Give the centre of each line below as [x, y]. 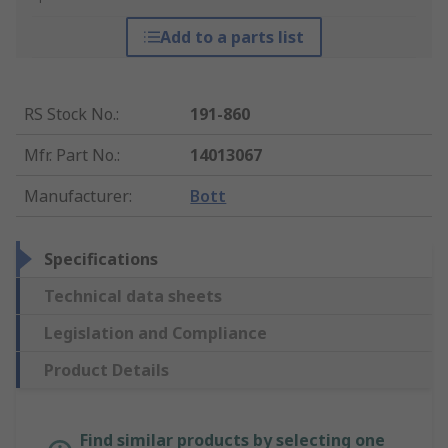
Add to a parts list [231, 37]
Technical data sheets [133, 296]
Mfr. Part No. [70, 155]
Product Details [106, 370]
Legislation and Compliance [155, 333]
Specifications [101, 259]
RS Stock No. [70, 114]
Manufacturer [76, 196]
